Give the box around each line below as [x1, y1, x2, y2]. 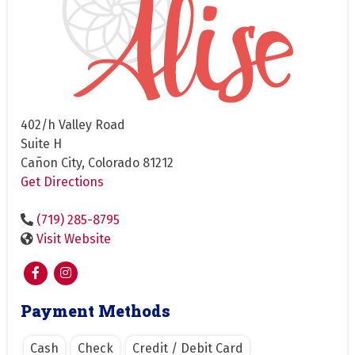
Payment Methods [21, 300, 170, 321]
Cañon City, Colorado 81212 [21, 155, 174, 170]
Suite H [21, 136, 62, 151]
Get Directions [21, 174, 104, 189]
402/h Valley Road [21, 116, 125, 132]
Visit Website [36, 231, 111, 246]
